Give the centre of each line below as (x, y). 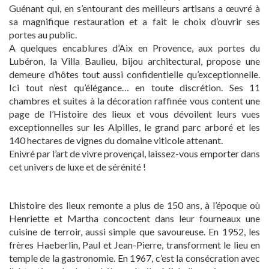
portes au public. (43, 35)
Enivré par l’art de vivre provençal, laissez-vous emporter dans (134, 153)
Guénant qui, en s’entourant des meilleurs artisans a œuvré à (134, 8)
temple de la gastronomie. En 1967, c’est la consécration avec (134, 258)
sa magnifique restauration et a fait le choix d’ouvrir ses (134, 21)
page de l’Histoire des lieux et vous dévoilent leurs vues (134, 114)
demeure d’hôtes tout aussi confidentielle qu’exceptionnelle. (134, 74)
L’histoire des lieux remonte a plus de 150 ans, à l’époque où (134, 205)
